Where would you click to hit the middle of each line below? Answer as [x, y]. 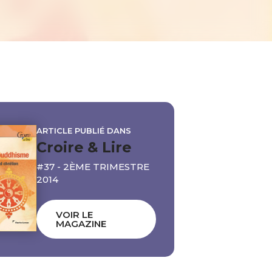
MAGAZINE [81, 223]
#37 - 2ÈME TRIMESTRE [93, 167]
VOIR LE [74, 214]
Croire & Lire [83, 148]
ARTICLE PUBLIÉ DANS [83, 131]
